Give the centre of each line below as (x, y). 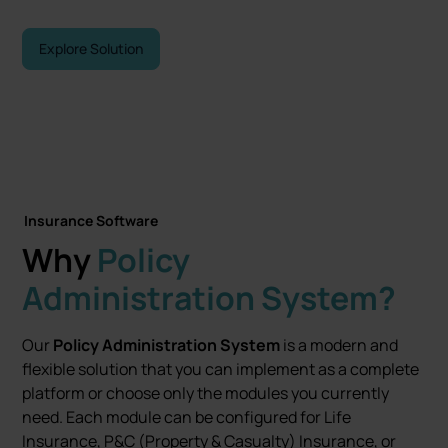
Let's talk (68, 90)
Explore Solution (91, 48)
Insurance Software (91, 220)
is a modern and (339, 345)
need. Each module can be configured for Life (187, 417)
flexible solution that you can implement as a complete (221, 369)
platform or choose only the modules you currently (206, 393)
